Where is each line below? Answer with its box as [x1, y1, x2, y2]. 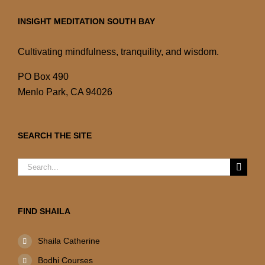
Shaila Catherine [37, 235, 100, 245]
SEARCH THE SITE [18, 130, 92, 140]
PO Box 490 [18, 71, 69, 82]
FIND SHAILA [18, 206, 70, 216]
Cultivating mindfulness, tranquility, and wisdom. [18, 46, 219, 57]
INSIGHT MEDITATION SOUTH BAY [18, 16, 155, 26]
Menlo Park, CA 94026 [18, 86, 112, 97]
